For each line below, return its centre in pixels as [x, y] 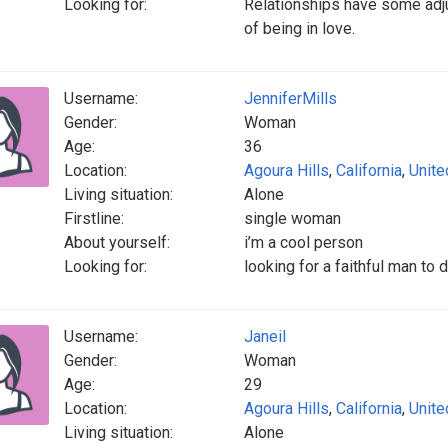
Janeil [265, 336]
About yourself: [117, 242]
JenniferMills [290, 98]
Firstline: [94, 218]
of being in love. [299, 28]
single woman [292, 218]
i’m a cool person [303, 242]
